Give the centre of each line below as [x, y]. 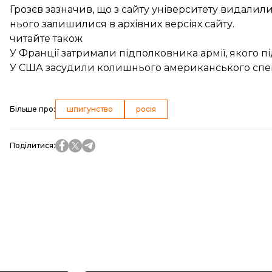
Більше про [32, 109]
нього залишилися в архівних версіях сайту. [122, 24]
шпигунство [90, 109]
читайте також [46, 39]
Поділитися [32, 145]
